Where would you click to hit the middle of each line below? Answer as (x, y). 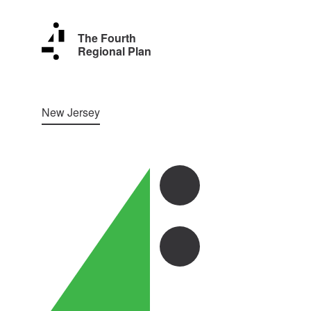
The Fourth (107, 37)
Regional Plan (115, 51)
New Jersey (71, 112)
